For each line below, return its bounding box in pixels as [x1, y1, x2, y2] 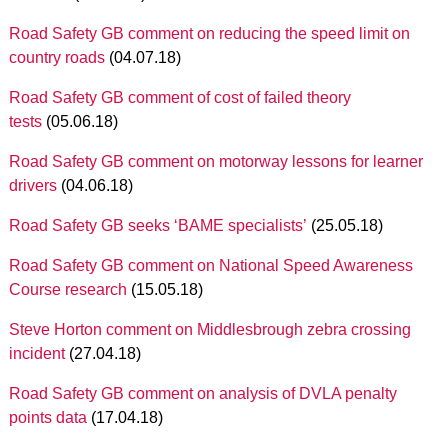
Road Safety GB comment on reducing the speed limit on [8, 25, 410, 42]
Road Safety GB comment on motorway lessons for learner [8, 153, 423, 170]
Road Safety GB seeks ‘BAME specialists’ [8, 217, 307, 234]
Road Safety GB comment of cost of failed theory [8, 89, 351, 106]
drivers [8, 177, 57, 194]
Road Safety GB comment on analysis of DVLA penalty [8, 385, 397, 402]
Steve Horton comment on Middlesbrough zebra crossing [8, 321, 411, 338]
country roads [8, 49, 105, 66]
